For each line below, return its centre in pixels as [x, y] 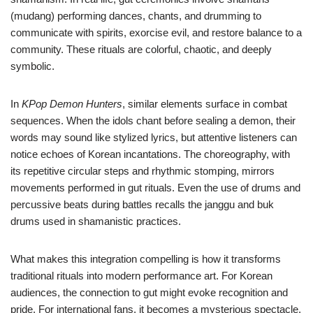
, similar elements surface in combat [205, 104]
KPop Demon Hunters [72, 104]
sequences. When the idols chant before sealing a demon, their [153, 121]
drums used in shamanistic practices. [96, 221]
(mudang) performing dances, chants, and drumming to [136, 16]
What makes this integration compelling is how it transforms [146, 259]
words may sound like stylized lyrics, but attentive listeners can [154, 138]
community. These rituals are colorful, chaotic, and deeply [141, 50]
